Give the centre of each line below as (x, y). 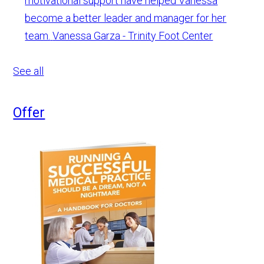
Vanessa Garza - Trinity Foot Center (133, 36)
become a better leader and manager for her (126, 18)
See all (29, 71)
